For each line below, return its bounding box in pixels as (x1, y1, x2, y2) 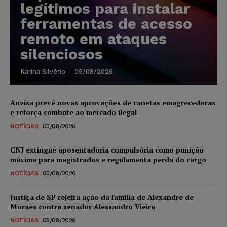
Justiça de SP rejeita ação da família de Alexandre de (10, 192, 194, 202)
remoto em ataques (20, 30, 167, 48)
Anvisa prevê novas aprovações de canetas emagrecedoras (10, 98, 215, 108)
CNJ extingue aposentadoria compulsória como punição (10, 145, 204, 155)
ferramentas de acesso (20, 15, 192, 33)
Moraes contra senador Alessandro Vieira (10, 202, 155, 212)
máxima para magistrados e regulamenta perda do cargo (10, 155, 206, 165)
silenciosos (20, 45, 103, 63)
